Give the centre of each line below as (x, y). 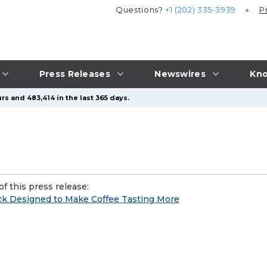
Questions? (141, 10)
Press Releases (74, 74)
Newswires (180, 74)
